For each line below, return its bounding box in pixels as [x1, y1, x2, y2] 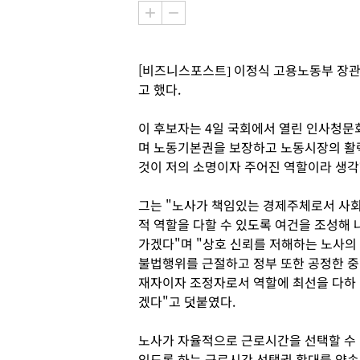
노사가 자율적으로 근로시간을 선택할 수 [138, 330, 356, 350]
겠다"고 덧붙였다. [138, 292, 235, 311]
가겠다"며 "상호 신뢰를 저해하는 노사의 [138, 234, 357, 253]
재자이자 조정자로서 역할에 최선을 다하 [138, 272, 356, 292]
